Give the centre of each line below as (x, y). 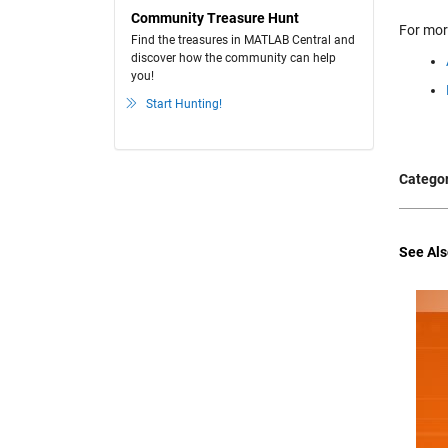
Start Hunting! (184, 104)
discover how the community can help (233, 58)
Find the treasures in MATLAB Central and (243, 40)
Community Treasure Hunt (215, 18)
